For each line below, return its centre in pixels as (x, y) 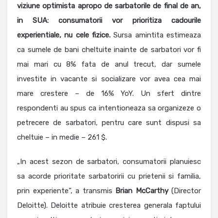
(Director (186, 191)
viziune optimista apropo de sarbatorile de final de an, (109, 6)
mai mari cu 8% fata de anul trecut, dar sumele (109, 64)
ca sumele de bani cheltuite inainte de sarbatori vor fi (109, 50)
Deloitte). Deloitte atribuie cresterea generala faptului (109, 206)
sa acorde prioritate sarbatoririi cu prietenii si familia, (109, 176)
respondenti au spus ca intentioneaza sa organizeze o (109, 108)
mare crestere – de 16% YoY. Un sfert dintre (109, 94)
